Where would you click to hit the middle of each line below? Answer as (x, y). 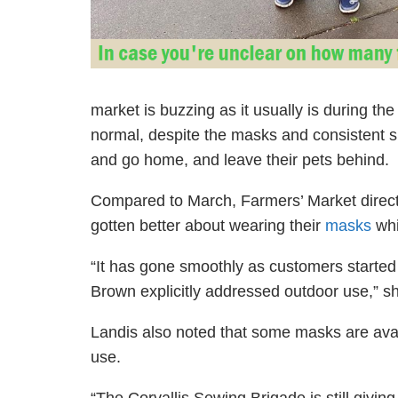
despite (174, 135)
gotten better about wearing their (208, 226)
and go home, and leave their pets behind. (242, 160)
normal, (119, 135)
